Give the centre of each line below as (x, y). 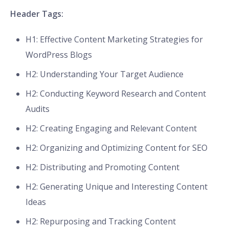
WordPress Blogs (59, 55)
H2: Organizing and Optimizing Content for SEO (117, 148)
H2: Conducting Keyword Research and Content (116, 94)
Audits (38, 109)
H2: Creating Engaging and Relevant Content (111, 129)
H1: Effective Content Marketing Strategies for (114, 40)
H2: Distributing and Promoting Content (102, 167)
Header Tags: (37, 14)
